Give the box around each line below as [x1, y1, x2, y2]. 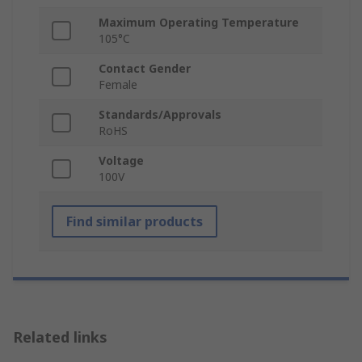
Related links [13, 327, 107, 347]
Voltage [99, 153, 144, 169]
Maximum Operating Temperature [99, 15, 299, 31]
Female [99, 77, 137, 93]
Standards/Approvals [99, 107, 221, 123]
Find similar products [66, 213, 203, 231]
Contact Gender [99, 61, 191, 77]
